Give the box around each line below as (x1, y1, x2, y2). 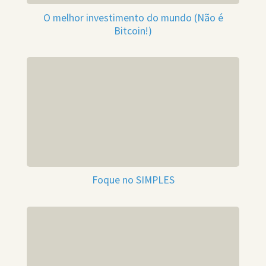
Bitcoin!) (114, 24, 152, 37)
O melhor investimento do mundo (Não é (43, 11, 223, 24)
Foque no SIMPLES (91, 173, 175, 187)
